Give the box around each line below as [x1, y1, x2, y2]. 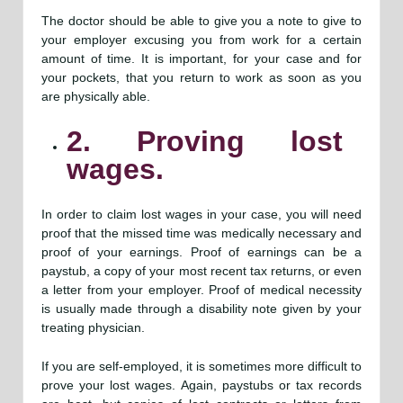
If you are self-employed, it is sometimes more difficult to [41, 358, 362, 373]
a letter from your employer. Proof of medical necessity [41, 282, 362, 297]
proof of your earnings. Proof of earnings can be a [41, 244, 362, 259]
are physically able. [41, 89, 150, 104]
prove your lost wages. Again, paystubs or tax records [41, 377, 362, 392]
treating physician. [41, 319, 145, 335]
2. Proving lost [67, 124, 343, 157]
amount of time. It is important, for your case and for [41, 51, 362, 67]
